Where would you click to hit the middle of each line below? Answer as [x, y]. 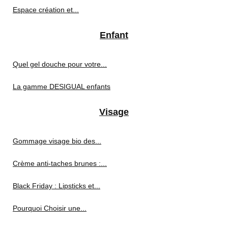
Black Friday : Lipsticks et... [56, 186]
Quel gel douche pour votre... [60, 64]
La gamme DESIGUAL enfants [62, 86]
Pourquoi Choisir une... [50, 208]
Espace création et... [46, 9]
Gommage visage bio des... [57, 141]
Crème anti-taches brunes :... [60, 163]
